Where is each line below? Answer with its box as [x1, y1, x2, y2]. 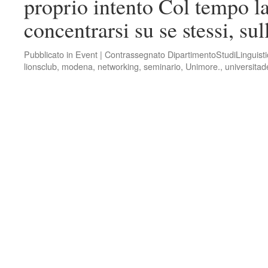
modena [62, 60, 93, 72]
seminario [144, 60, 181, 72]
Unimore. [185, 60, 220, 72]
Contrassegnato [105, 48, 165, 60]
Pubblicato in [24, 48, 73, 60]
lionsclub [24, 60, 57, 72]
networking [98, 60, 139, 72]
